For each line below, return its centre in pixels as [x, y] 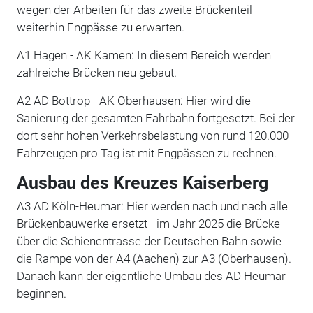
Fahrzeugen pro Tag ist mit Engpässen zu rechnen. [146, 153]
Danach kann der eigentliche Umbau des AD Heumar [151, 276]
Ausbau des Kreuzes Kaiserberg [142, 182]
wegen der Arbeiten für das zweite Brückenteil [134, 9]
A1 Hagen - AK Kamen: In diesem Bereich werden [144, 55]
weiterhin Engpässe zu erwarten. [100, 27]
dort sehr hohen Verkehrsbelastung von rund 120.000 [152, 135]
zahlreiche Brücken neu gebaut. [96, 72]
